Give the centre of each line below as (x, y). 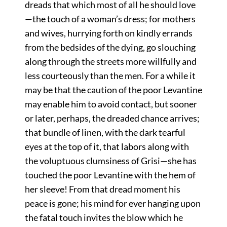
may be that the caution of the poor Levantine (113, 90)
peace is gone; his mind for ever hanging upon (112, 203)
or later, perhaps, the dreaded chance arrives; (112, 118)
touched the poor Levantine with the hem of (110, 175)
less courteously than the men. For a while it (110, 76)
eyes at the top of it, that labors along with (107, 147)
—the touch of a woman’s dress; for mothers (110, 19)
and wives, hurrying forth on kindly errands (108, 33)
